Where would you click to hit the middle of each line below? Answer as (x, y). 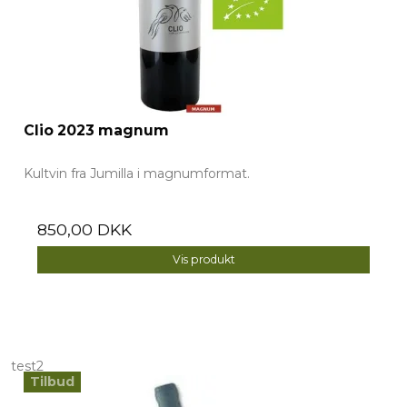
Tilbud (52, 382)
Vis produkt (203, 260)
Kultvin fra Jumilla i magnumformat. (137, 174)
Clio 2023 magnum (96, 131)
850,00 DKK (84, 230)
